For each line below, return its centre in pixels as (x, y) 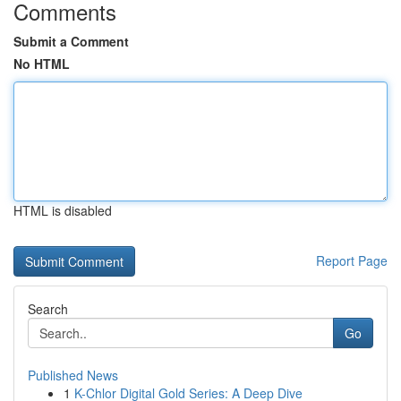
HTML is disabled (63, 210)
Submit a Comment (71, 41)
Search (48, 309)
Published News (73, 375)
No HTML (42, 64)
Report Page (352, 260)
